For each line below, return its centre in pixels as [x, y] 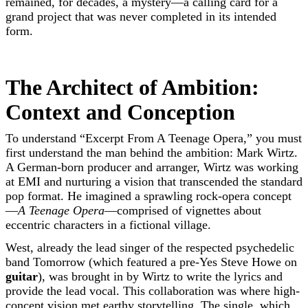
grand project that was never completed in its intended [141, 16]
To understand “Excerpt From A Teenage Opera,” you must [154, 138]
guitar [22, 276]
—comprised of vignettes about [183, 210]
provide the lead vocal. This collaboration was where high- [153, 291]
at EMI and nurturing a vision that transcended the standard [154, 181]
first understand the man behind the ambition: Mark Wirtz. [152, 153]
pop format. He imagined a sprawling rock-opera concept [148, 196]
